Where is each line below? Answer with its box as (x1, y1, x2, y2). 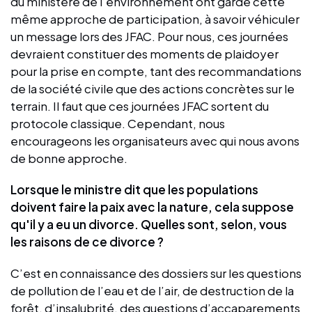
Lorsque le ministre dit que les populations (10, 181, 258, 197)
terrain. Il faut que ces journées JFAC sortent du (10, 97, 269, 114)
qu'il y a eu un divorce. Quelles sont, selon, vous (10, 216, 287, 232)
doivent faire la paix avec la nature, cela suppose (10, 198, 294, 214)
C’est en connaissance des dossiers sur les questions (10, 265, 302, 281)
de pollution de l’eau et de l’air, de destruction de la (10, 282, 294, 298)
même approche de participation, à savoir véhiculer (10, 10, 299, 26)
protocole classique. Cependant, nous (10, 115, 225, 131)
